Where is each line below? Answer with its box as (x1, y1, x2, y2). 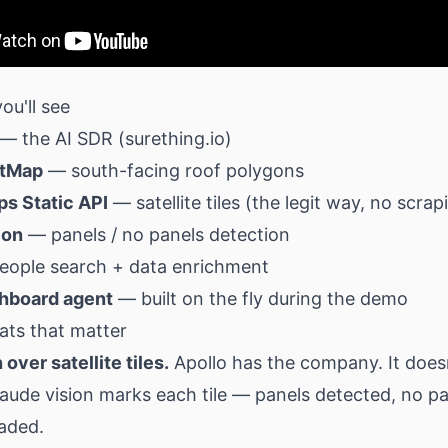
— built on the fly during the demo (113, 288, 408, 309)
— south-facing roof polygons (43, 160, 304, 181)
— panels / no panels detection (23, 224, 290, 245)
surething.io (125, 128, 225, 149)
